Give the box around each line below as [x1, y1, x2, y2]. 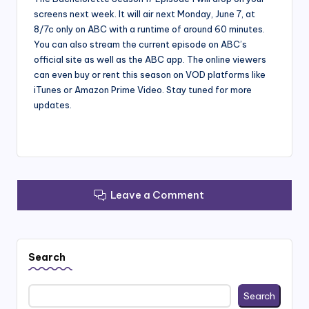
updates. [34, 99, 72, 111]
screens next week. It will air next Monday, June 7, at [34, 8, 255, 20]
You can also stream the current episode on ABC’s [34, 39, 247, 50]
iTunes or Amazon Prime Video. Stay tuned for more [34, 84, 252, 96]
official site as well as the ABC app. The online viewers [34, 54, 266, 66]
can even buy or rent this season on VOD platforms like [34, 69, 266, 81]
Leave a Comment [110, 188, 205, 202]
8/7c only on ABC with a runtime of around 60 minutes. [34, 23, 265, 35]
